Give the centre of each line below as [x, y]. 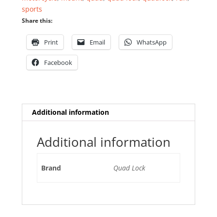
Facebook [58, 62]
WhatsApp [151, 42]
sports [32, 9]
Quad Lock [129, 168]
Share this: [37, 20]
